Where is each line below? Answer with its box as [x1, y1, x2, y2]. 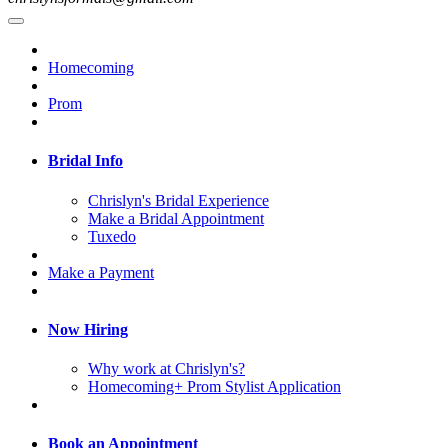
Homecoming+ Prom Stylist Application [88, 378, 341, 396]
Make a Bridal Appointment [88, 209, 264, 227]
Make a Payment [48, 263, 154, 281]
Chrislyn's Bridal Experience [88, 191, 269, 209]
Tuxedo [88, 227, 136, 245]
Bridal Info [48, 152, 123, 170]
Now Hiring [48, 320, 128, 338]
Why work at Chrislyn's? [88, 360, 245, 378]
